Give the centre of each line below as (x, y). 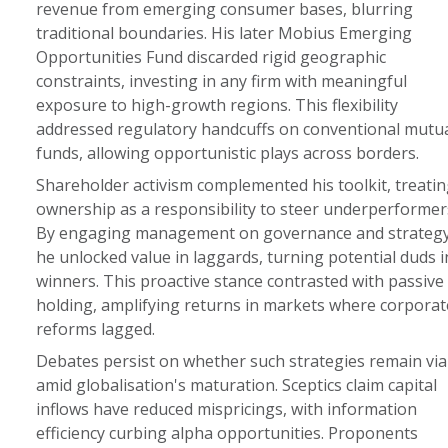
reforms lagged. (95, 329)
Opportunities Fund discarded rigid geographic (210, 57)
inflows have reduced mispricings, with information (226, 409)
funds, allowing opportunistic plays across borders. (227, 153)
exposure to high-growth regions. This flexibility (216, 105)
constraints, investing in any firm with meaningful (221, 81)
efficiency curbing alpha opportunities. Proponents (226, 433)
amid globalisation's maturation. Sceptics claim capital (236, 385)
